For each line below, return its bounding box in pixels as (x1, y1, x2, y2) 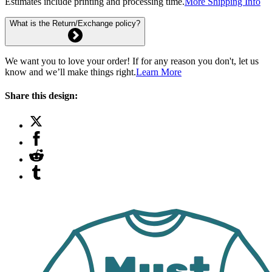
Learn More (136, 66, 182, 77)
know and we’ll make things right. (5, 66, 136, 77)
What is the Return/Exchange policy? (10, 18, 140, 28)
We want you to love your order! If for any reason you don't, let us (5, 55, 259, 66)
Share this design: (5, 90, 78, 101)
